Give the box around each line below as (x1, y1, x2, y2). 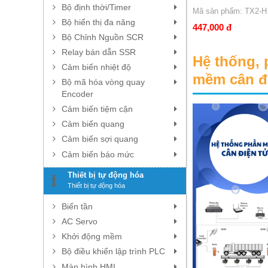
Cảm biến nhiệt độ (62, 62, 131, 72)
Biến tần (62, 201, 93, 211)
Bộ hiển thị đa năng (62, 17, 135, 27)
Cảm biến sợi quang (62, 133, 138, 144)
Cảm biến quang (62, 118, 124, 129)
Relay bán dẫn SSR (62, 47, 136, 57)
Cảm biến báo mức (62, 149, 134, 159)
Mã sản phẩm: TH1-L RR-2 (73, 6, 138, 16)
